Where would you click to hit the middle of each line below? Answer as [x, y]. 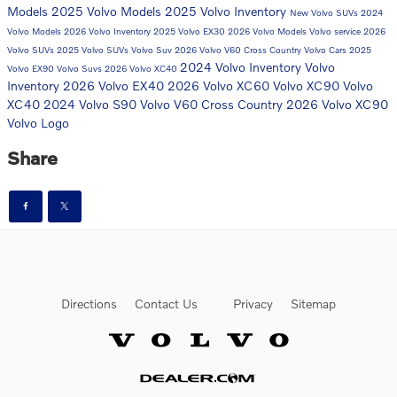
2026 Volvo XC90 [337, 104]
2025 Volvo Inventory [227, 11]
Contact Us [166, 304]
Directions [89, 304]
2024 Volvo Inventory [242, 66]
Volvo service [336, 31]
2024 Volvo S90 [92, 104]
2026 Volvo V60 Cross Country [239, 49]
